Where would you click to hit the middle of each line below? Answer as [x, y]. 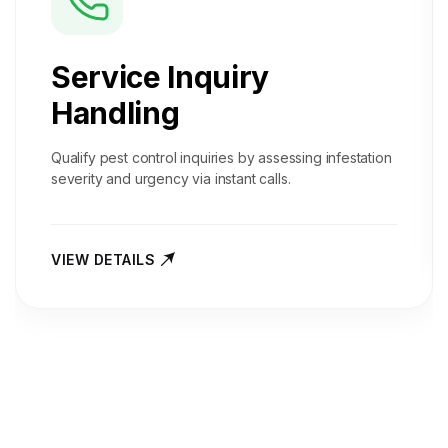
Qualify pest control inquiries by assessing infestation [221, 157]
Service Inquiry [160, 77]
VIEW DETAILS [103, 259]
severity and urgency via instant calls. [171, 178]
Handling [115, 113]
